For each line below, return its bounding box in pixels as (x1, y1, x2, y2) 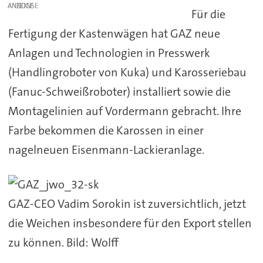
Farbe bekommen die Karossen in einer (8, 122, 204, 138)
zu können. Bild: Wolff (8, 234, 119, 250)
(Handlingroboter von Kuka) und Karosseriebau (8, 64, 247, 80)
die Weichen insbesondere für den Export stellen (8, 215, 252, 231)
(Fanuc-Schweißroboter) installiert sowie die (8, 83, 231, 99)
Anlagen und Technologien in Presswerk (8, 45, 210, 60)
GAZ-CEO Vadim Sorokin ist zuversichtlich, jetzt (8, 195, 246, 211)
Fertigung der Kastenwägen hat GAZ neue (8, 25, 220, 41)
